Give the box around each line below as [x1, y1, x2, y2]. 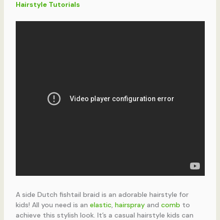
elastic [89, 200, 111, 210]
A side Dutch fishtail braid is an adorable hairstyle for [15, 190, 189, 199]
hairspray [114, 200, 145, 210]
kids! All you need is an [15, 200, 90, 210]
